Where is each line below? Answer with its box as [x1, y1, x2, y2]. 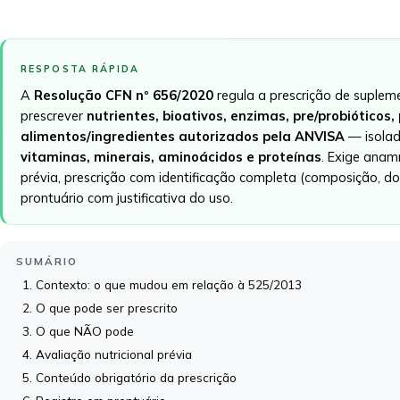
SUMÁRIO [16, 254, 79, 268]
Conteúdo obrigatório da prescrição [36, 370, 237, 385]
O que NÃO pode [36, 323, 134, 338]
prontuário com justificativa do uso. [21, 189, 233, 206]
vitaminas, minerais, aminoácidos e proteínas [21, 148, 321, 165]
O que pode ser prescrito [36, 300, 178, 315]
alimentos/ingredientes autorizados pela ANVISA [21, 128, 345, 145]
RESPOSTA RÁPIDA [21, 62, 140, 75]
